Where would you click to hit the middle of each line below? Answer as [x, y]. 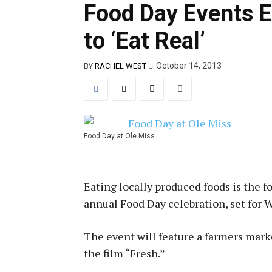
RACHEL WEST [121, 66]
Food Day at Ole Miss [119, 136]
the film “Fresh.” [124, 253]
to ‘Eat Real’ [144, 41]
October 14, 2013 [189, 66]
